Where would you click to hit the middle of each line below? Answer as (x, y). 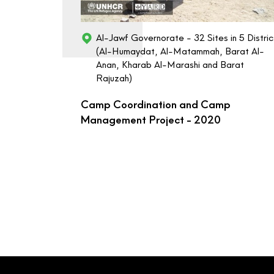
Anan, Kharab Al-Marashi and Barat (170, 65)
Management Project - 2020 (151, 120)
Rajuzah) (114, 79)
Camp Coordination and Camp (156, 105)
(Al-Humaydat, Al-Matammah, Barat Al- (180, 52)
